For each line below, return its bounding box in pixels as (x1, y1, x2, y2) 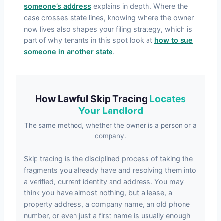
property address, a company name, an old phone (24, 199, 190, 208)
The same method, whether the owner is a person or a (24, 121, 197, 129)
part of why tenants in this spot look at (24, 36, 154, 44)
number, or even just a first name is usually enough (24, 211, 191, 220)
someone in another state (24, 47, 113, 56)
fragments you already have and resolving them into (24, 165, 196, 174)
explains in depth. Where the (91, 1, 188, 10)
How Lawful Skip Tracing (35, 92, 149, 105)
